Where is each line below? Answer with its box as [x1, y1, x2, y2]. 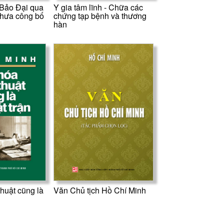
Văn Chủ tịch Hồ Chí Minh [53, 184, 146, 196]
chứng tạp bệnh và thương [53, 9, 147, 21]
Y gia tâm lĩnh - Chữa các [53, 1, 143, 13]
